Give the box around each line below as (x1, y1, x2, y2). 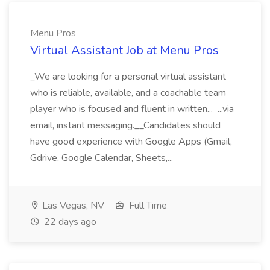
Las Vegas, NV (40, 199, 104, 212)
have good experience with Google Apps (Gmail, (30, 135, 232, 148)
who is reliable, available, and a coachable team (30, 86, 226, 99)
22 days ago (42, 215, 96, 228)
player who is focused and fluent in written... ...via (30, 102, 234, 116)
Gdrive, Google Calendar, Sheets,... (30, 151, 175, 165)
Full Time (127, 199, 167, 212)
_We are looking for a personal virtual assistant (30, 70, 226, 83)
